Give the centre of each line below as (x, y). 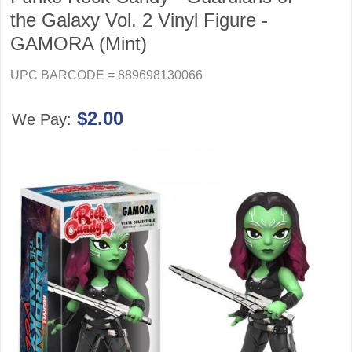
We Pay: (44, 119)
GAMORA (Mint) (79, 44)
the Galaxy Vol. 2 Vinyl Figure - (139, 20)
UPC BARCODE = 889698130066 (106, 75)
